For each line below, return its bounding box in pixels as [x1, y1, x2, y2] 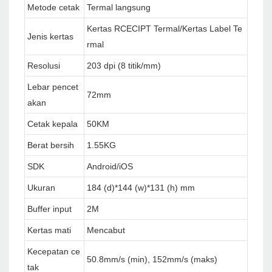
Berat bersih [27, 140, 74, 151]
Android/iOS [87, 161, 133, 172]
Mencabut [87, 225, 125, 236]
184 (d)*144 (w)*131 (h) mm [87, 183, 195, 193]
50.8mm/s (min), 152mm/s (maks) [87, 254, 217, 265]
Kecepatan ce [27, 246, 80, 257]
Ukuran [27, 183, 55, 193]
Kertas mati [27, 225, 71, 236]
